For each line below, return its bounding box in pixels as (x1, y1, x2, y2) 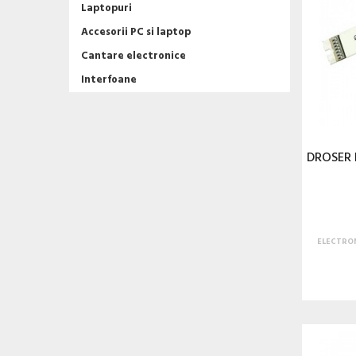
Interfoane (81, 72, 137, 88)
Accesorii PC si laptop (81, 24, 191, 41)
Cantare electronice (81, 48, 186, 64)
